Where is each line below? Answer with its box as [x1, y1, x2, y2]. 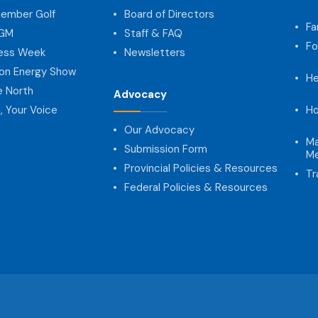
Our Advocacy [124, 122, 195, 137]
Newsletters [124, 45, 186, 60]
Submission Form [124, 141, 208, 156]
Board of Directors [124, 6, 215, 21]
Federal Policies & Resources [124, 180, 268, 194]
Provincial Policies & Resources [124, 160, 278, 175]
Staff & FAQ [124, 26, 183, 40]
